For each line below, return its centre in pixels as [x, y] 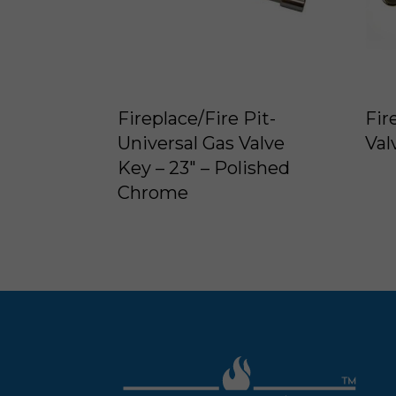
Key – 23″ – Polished [203, 168]
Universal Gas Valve [201, 144]
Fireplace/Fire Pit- [196, 119]
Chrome [152, 193]
